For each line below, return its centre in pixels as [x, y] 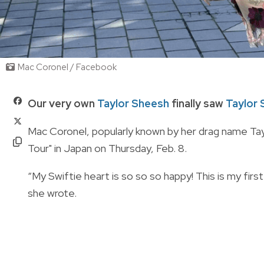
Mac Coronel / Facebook [67, 67]
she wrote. [53, 193]
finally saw [197, 103]
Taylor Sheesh [133, 103]
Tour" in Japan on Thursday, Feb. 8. [108, 148]
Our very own [62, 103]
